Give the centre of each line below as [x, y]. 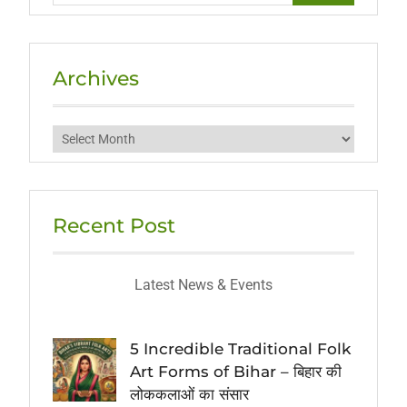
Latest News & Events [203, 285]
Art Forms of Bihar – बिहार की [235, 372]
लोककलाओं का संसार [189, 395]
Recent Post [114, 226]
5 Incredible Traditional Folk [240, 349]
